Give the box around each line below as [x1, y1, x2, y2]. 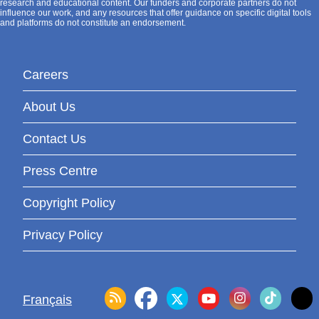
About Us [23, 100, 75, 114]
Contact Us [23, 132, 86, 146]
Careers [23, 68, 68, 82]
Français [23, 293, 73, 307]
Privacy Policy [23, 228, 103, 242]
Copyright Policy [23, 196, 115, 210]
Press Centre [23, 164, 98, 178]
